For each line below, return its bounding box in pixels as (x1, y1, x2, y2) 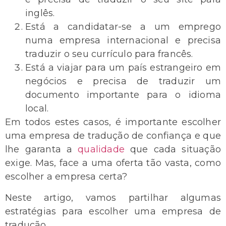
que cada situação (125, 144, 221, 155)
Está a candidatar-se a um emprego (25, 21, 221, 33)
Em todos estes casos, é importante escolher (5, 117, 221, 128)
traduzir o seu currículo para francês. (25, 48, 193, 60)
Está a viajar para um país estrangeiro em (25, 62, 221, 74)
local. (25, 103, 49, 115)
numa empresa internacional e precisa (25, 35, 221, 46)
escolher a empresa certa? (5, 171, 127, 183)
